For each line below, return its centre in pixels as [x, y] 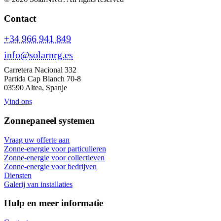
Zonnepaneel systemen [49, 120]
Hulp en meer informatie [54, 203]
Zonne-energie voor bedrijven [50, 166]
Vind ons [18, 102]
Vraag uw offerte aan [37, 140]
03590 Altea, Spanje [36, 88]
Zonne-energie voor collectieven [54, 157]
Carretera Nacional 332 [40, 70]
